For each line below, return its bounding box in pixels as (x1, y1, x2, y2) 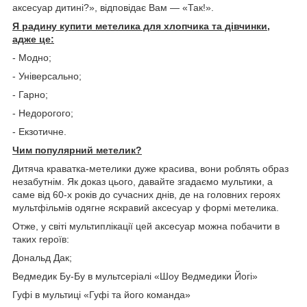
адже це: (12, 33, 54, 45)
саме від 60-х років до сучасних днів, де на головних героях (12, 188, 280, 200)
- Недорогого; (12, 107, 73, 119)
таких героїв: (12, 233, 69, 245)
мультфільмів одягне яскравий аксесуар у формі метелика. (12, 201, 284, 213)
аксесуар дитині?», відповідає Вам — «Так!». (12, 1, 219, 13)
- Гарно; (12, 88, 48, 100)
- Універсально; (12, 70, 82, 82)
